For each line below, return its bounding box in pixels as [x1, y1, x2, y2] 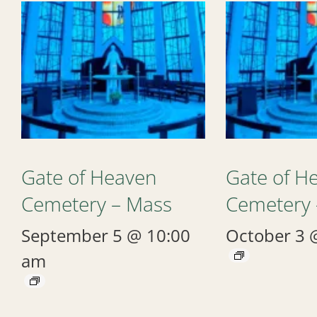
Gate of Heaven [21, 163, 157, 191]
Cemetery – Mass [21, 190, 172, 218]
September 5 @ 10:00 [21, 224, 190, 248]
